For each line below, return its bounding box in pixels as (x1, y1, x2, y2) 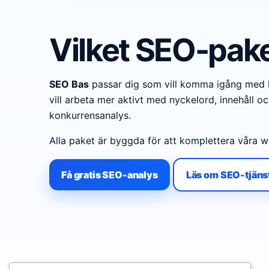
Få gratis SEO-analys (61, 169, 158, 181)
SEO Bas (49, 78, 89, 90)
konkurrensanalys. (49, 109, 131, 121)
